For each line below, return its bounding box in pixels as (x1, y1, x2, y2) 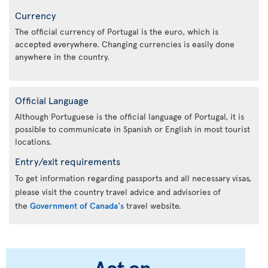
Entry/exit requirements (15, 154, 120, 167)
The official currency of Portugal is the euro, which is (15, 25, 218, 37)
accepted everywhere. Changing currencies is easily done (15, 38, 234, 50)
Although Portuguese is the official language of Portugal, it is (15, 110, 244, 122)
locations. (15, 135, 51, 147)
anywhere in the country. (15, 50, 109, 62)
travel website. (124, 199, 181, 211)
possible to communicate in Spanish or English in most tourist (15, 123, 250, 135)
